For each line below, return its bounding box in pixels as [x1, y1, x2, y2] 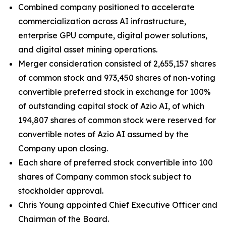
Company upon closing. [18, 143, 108, 154]
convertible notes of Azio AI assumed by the [18, 129, 189, 140]
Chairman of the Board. [18, 214, 109, 224]
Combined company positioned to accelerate [18, 2, 195, 13]
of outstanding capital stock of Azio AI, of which [18, 101, 204, 111]
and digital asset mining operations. [18, 44, 157, 55]
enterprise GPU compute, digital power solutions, [18, 30, 207, 41]
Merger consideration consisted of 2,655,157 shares [18, 59, 216, 69]
